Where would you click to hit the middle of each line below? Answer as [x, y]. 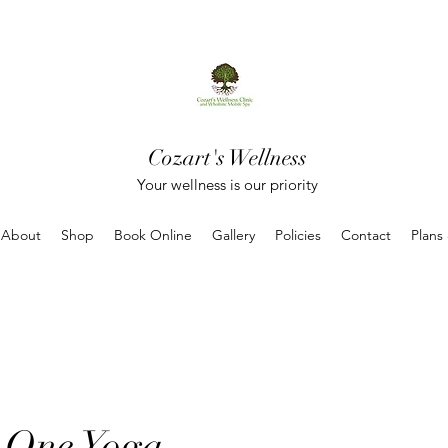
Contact [366, 235]
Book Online [153, 235]
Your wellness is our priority [227, 184]
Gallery [234, 235]
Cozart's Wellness [227, 157]
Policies [298, 235]
